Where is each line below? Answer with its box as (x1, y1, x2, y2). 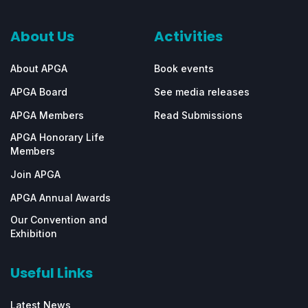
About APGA (10, 63, 67, 75)
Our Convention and (10, 214, 107, 226)
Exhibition (10, 228, 57, 240)
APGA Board (10, 86, 67, 98)
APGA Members (10, 109, 84, 122)
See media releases (154, 86, 250, 98)
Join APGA (10, 168, 60, 181)
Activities (154, 27, 223, 47)
